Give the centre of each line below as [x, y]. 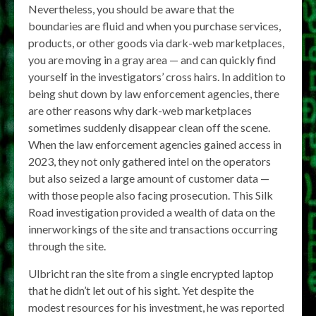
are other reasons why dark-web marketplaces [140, 110]
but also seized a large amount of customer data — [149, 178]
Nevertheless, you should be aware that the [131, 8]
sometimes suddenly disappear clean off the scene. [149, 127]
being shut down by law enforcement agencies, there [154, 93]
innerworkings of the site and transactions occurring [153, 229]
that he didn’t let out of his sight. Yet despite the [141, 290]
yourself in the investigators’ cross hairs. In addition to [157, 76]
